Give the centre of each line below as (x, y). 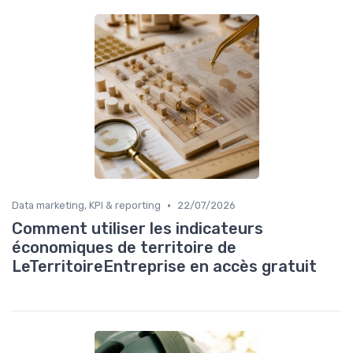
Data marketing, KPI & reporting (86, 206)
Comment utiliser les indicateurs (137, 229)
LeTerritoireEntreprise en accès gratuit (164, 267)
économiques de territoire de (124, 248)
